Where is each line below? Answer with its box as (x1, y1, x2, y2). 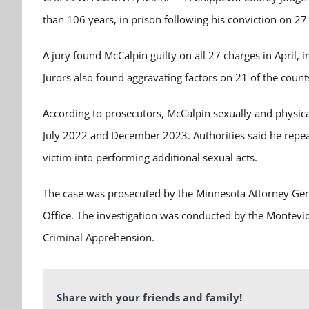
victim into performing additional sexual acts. (43, 150, 257, 164)
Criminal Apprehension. (43, 230, 154, 244)
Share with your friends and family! (57, 290, 242, 305)
